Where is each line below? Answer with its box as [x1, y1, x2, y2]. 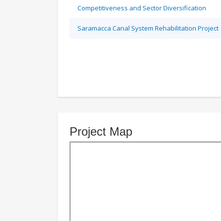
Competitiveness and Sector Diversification [77, 3, 206, 12]
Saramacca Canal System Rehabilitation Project [77, 24, 219, 33]
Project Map [70, 125, 132, 138]
